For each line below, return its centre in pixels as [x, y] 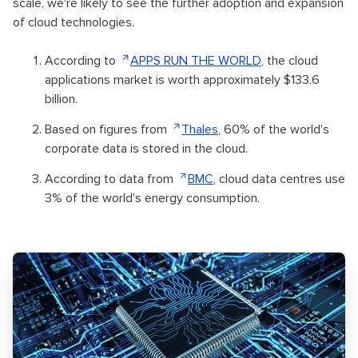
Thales [200, 129]
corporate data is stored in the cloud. [146, 149]
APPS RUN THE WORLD [196, 61]
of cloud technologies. [74, 22]
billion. [61, 99]
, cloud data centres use [279, 179]
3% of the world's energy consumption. [152, 198]
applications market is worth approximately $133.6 [182, 80]
